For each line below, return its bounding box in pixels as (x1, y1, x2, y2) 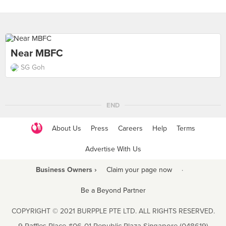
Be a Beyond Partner (80, 186, 146, 195)
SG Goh (21, 63, 45, 72)
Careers (118, 124, 143, 133)
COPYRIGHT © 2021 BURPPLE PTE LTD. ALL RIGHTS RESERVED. (11, 207, 215, 215)
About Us (51, 124, 81, 133)
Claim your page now (106, 165, 172, 174)
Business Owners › (35, 165, 97, 174)
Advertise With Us (85, 145, 141, 153)
